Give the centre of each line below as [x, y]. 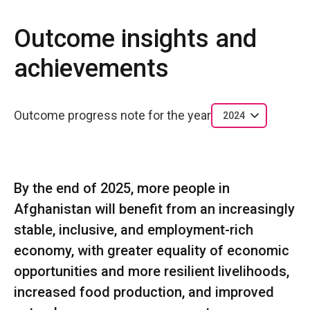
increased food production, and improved [144, 292]
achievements [91, 68]
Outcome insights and [135, 38]
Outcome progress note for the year [112, 116]
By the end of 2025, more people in [122, 188]
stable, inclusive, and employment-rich [134, 229]
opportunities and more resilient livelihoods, [152, 271]
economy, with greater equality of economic [152, 250]
